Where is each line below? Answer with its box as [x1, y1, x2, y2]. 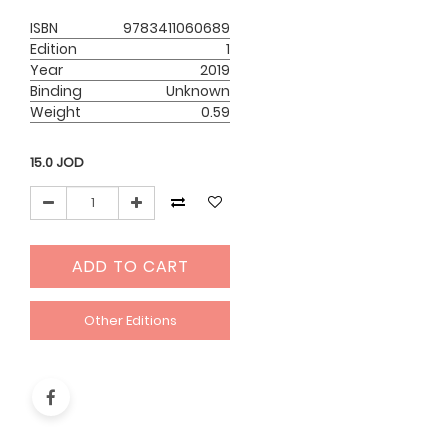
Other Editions [83, 310, 177, 330]
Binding [30, 81, 83, 102]
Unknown [166, 81, 231, 102]
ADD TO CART [71, 254, 189, 278]
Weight [30, 102, 82, 123]
